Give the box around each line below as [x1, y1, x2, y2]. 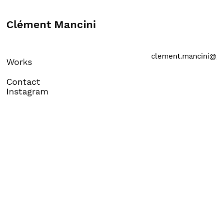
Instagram [6, 86, 49, 96]
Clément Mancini [6, 18, 96, 31]
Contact [6, 77, 41, 87]
